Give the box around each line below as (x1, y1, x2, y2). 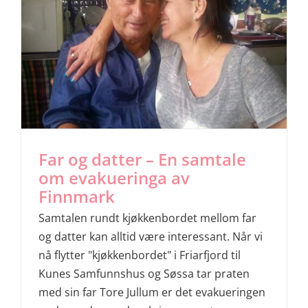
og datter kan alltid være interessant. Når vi (38, 228, 263, 244)
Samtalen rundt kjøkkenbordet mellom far (38, 210, 256, 225)
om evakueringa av (38, 166, 190, 189)
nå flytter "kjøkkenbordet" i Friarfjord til (38, 247, 241, 263)
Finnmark (38, 184, 115, 208)
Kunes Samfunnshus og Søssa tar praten (38, 265, 250, 281)
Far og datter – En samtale (38, 147, 246, 170)
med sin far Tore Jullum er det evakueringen (38, 284, 265, 300)
